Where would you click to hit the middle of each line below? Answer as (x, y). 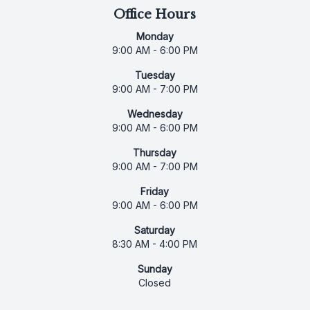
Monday (155, 36)
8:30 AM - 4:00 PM (155, 244)
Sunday (155, 268)
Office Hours (155, 14)
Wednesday (155, 113)
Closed (155, 282)
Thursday (155, 152)
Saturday (155, 230)
